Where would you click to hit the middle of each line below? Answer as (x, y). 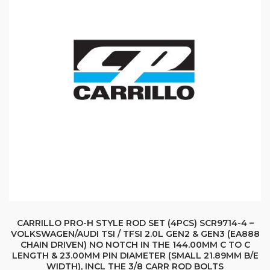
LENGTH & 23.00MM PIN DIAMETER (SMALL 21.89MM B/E (135, 256)
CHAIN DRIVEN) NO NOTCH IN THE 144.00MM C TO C (135, 245)
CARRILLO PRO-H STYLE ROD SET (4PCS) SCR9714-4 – (135, 223)
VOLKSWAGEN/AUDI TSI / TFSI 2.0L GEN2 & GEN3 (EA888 (135, 234)
